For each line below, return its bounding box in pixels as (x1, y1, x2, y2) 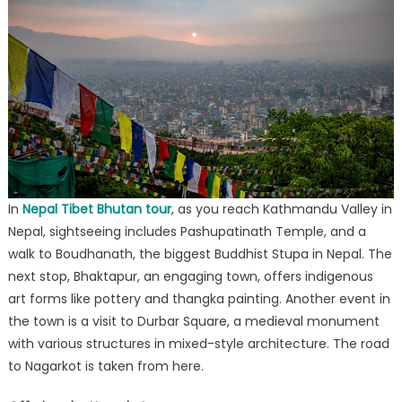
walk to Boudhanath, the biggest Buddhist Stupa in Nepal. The (7, 245, 392, 264)
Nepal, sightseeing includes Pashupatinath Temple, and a (7, 223, 366, 241)
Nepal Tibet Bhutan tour (22, 200, 171, 219)
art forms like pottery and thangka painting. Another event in (7, 290, 390, 309)
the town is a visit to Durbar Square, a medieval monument (7, 312, 380, 331)
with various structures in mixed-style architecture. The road (7, 335, 389, 354)
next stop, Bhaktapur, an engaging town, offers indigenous (7, 267, 373, 286)
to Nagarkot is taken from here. (7, 357, 204, 376)
